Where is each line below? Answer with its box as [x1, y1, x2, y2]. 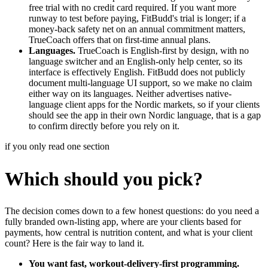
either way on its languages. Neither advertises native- [29, 89, 232, 99]
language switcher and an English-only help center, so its [29, 56, 242, 67]
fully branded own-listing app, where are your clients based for [5, 217, 241, 227]
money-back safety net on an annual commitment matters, [29, 24, 245, 35]
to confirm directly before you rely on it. [29, 121, 179, 132]
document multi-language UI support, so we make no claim [29, 78, 252, 89]
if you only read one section [5, 141, 109, 152]
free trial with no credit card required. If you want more [29, 2, 236, 13]
